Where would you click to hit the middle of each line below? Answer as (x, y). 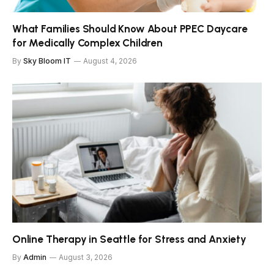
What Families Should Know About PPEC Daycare (130, 28)
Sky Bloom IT (47, 61)
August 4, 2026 (110, 61)
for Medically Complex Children (87, 43)
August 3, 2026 (86, 257)
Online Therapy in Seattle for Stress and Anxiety (129, 239)
